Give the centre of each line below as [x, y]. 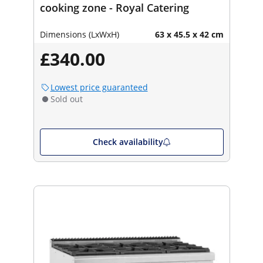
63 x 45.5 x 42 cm [189, 34]
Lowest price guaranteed [99, 87]
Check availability [128, 141]
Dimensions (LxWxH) [79, 34]
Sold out [66, 99]
